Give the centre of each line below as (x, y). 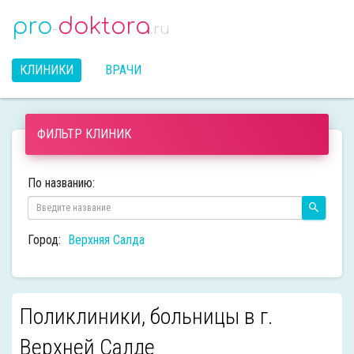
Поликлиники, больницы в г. (147, 316)
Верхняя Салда (106, 240)
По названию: (61, 183)
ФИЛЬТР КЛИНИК (84, 134)
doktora (104, 27)
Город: (44, 240)
